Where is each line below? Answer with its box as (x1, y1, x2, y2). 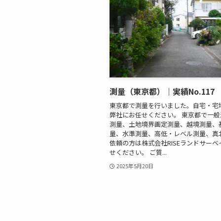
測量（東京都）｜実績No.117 (110, 85, 215, 98)
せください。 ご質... (110, 147, 167, 157)
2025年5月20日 (116, 161, 153, 170)
